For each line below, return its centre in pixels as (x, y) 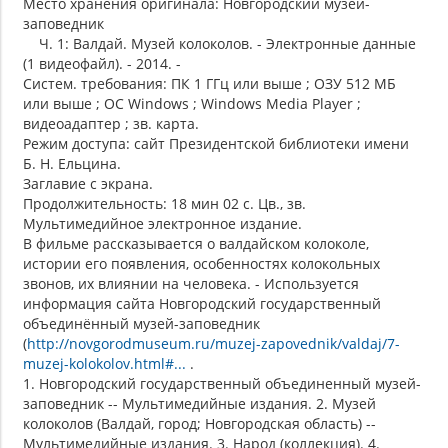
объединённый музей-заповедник (141, 324)
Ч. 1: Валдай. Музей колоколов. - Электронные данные (219, 44)
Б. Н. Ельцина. (72, 164)
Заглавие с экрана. (88, 184)
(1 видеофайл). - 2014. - (102, 64)
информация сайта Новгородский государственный (202, 304)
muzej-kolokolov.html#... (104, 364)
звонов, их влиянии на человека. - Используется (191, 284)
